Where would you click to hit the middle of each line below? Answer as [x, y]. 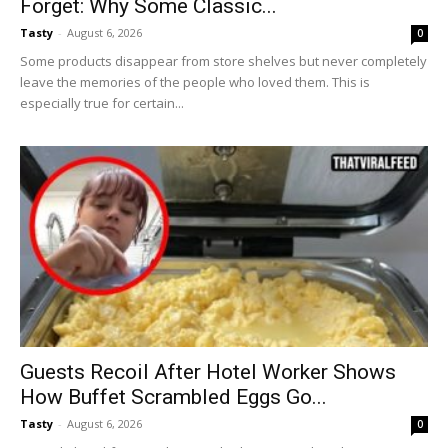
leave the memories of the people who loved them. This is [195, 81]
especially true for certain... [102, 102]
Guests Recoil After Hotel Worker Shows [208, 372]
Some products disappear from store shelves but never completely [223, 60]
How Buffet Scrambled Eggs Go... [173, 397]
